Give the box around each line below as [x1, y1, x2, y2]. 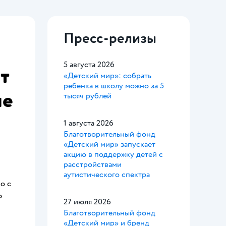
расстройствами [64, 159, 122, 169]
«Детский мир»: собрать [64, 71, 151, 81]
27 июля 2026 [64, 197, 111, 207]
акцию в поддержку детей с [64, 149, 163, 159]
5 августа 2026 [64, 60, 115, 70]
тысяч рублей [64, 91, 111, 101]
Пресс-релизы [64, 29, 156, 47]
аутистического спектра [64, 169, 150, 180]
